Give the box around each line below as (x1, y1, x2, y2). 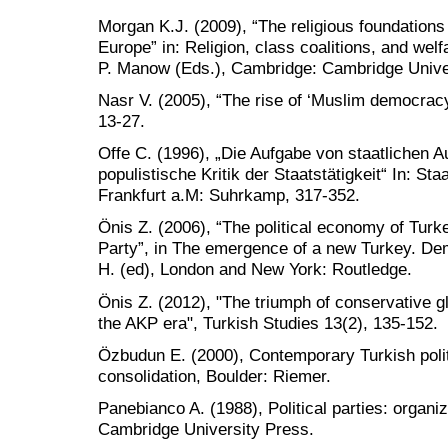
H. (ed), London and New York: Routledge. (98, 259, 412, 280)
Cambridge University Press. (98, 418, 314, 439)
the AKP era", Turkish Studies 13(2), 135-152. (98, 312, 438, 333)
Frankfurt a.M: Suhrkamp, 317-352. (98, 185, 360, 206)
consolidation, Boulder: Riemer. (98, 365, 331, 386)
